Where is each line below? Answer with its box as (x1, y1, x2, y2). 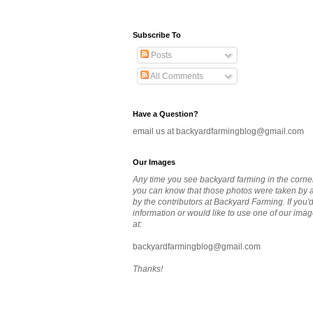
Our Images (133, 158, 175, 167)
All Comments (149, 71, 203, 82)
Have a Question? (133, 110, 198, 119)
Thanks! (133, 264, 163, 275)
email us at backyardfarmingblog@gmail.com (133, 126, 304, 137)
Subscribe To (133, 31, 181, 40)
